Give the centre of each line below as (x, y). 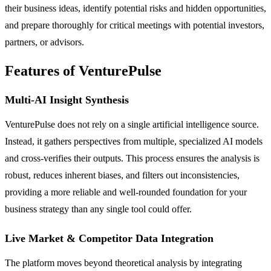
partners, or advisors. (44, 42)
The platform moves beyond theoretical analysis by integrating (123, 263)
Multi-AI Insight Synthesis (67, 100)
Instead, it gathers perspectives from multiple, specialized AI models (134, 141)
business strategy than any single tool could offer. (98, 209)
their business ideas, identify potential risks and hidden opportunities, (135, 8)
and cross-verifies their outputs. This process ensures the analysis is (132, 158)
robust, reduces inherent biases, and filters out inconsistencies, (122, 175)
